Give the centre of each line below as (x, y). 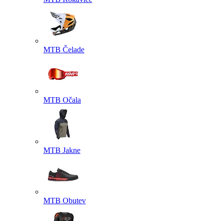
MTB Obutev (65, 201)
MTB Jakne (62, 150)
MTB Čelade (64, 50)
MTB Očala (62, 100)
